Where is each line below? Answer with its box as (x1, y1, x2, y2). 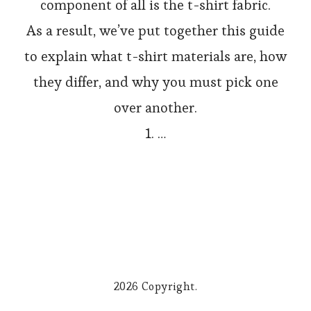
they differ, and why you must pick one (33, 72, 278, 91)
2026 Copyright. (114, 278, 197, 294)
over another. (114, 98, 197, 117)
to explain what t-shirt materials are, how (24, 47, 287, 65)
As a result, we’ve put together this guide (26, 21, 285, 40)
